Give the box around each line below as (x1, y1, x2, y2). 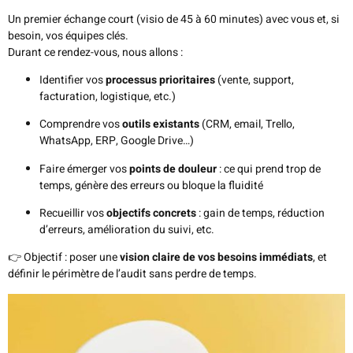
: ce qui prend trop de (217, 160, 321, 177)
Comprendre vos (39, 116, 122, 133)
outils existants (122, 116, 199, 133)
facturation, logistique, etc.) (39, 87, 176, 105)
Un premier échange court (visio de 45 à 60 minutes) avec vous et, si (8, 10, 340, 28)
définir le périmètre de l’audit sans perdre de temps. (8, 266, 257, 283)
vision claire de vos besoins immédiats (120, 249, 313, 266)
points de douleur (129, 160, 217, 177)
